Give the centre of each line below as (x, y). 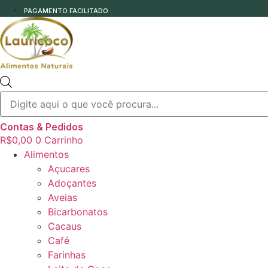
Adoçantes (72, 183)
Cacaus (65, 226)
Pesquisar (34, 80)
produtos (33, 90)
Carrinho (64, 140)
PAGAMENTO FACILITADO (66, 11)
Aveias (63, 197)
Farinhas (67, 255)
